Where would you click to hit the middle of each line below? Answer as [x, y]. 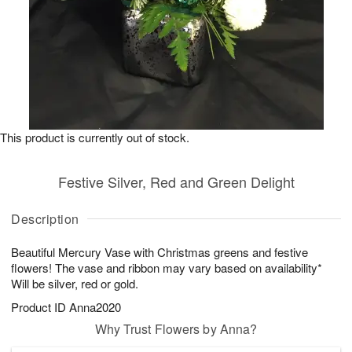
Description [45, 219]
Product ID [40, 307]
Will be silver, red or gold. [75, 283]
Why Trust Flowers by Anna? [176, 329]
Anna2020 [95, 307]
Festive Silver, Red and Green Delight [176, 181]
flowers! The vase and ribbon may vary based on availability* [167, 268]
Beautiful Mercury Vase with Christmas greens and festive [159, 252]
